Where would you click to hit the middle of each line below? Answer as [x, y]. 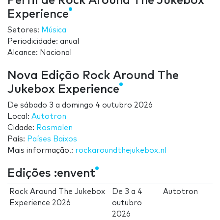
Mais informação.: [41, 151]
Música [54, 30]
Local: [19, 117]
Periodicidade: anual [43, 42]
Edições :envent [51, 174]
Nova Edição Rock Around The [93, 76]
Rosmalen [55, 128]
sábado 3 [37, 106]
